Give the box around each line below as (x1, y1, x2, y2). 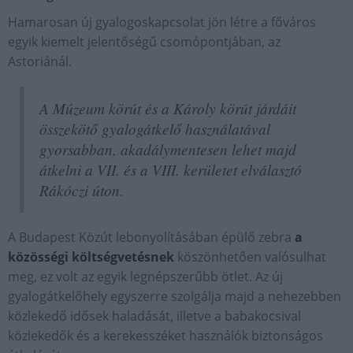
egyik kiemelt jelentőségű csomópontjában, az (8, 33, 281, 50)
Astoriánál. (8, 53, 72, 70)
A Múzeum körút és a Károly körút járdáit (39, 98, 296, 118)
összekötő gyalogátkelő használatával (39, 118, 270, 139)
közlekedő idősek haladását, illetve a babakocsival (8, 307, 301, 325)
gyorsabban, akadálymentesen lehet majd (39, 139, 296, 159)
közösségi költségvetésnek (8, 248, 174, 266)
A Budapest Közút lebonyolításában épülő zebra (8, 229, 295, 246)
